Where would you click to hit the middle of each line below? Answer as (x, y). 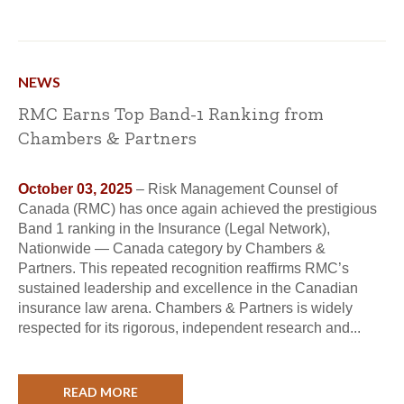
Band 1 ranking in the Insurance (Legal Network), (174, 229)
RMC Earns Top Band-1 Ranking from (171, 114)
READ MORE (101, 392)
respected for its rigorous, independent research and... (189, 328)
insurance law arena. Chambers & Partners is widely (185, 308)
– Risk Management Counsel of (235, 189)
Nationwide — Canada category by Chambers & (172, 248)
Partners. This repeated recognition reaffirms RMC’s (184, 268)
